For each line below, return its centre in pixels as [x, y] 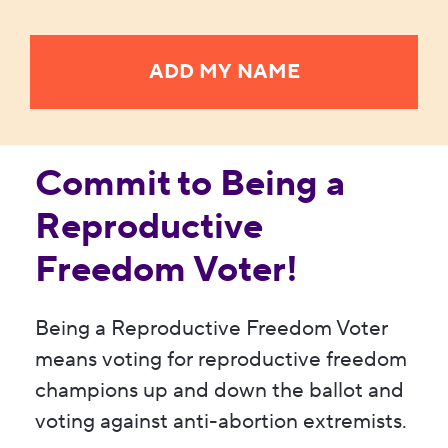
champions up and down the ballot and [219, 391]
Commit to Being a [190, 184]
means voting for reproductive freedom [221, 360]
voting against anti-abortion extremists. [221, 422]
